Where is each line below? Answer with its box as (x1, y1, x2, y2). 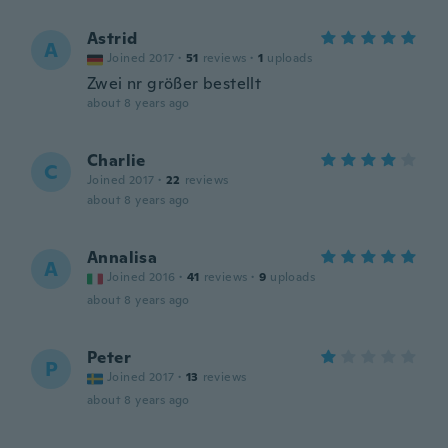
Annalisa (87, 247, 158, 268)
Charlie (87, 150, 146, 171)
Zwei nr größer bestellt (87, 73, 262, 94)
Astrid (87, 28, 138, 49)
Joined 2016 (107, 269, 176, 285)
